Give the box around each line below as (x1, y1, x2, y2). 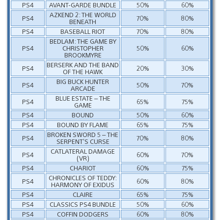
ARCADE (70, 83, 95, 92)
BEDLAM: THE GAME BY (49, 36, 116, 45)
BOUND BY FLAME (57, 120, 109, 129)
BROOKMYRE (64, 50, 102, 59)
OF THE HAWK (63, 67, 103, 76)
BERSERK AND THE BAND (47, 60, 119, 69)
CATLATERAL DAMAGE (51, 146, 115, 155)
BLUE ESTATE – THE (55, 93, 110, 102)
